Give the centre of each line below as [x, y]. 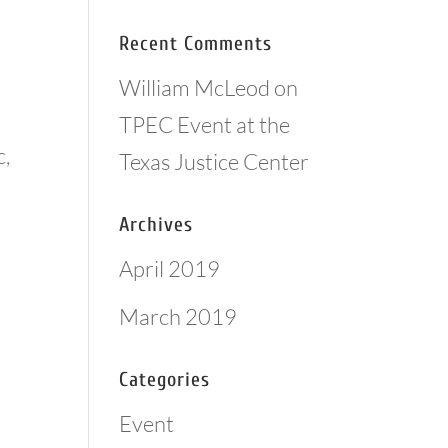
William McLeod [195, 87]
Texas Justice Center [214, 161]
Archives [156, 224]
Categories [165, 379]
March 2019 [178, 316]
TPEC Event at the [205, 124]
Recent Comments [196, 43]
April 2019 [170, 268]
